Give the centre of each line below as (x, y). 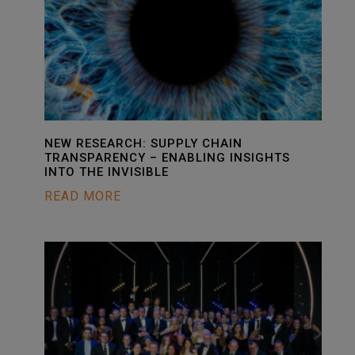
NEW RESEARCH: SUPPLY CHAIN (143, 143)
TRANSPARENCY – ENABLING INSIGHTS (167, 158)
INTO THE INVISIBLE (107, 172)
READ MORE (83, 196)
